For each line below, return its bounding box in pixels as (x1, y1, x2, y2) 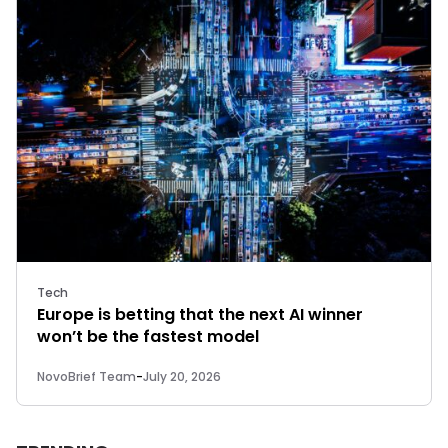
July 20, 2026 (143, 367, 221, 385)
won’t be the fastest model (37, 325, 259, 349)
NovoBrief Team (37, 367, 136, 385)
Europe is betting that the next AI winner (37, 303, 363, 327)
